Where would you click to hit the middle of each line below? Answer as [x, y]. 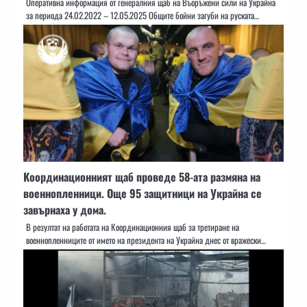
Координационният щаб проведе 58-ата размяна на [142, 176]
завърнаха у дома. [65, 209]
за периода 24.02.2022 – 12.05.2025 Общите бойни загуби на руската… [143, 15]
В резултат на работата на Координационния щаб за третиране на [133, 227]
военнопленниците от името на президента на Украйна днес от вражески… [146, 240]
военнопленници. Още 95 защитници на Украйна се [143, 193]
